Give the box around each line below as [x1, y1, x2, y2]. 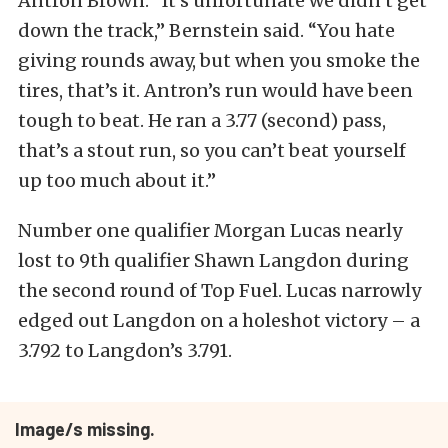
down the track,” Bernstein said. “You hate [18, 19, 395, 42]
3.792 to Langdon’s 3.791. [18, 339, 232, 362]
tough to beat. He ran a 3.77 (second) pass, [18, 109, 386, 132]
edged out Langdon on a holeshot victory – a [18, 309, 420, 332]
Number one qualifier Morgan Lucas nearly [18, 219, 402, 242]
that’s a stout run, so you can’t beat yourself [18, 139, 406, 162]
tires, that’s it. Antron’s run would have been [18, 79, 413, 102]
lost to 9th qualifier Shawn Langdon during [18, 249, 409, 272]
